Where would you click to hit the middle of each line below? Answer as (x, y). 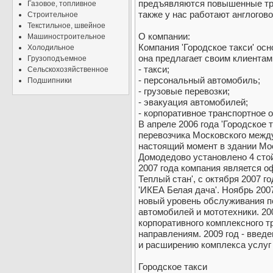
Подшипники (50, 80)
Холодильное (51, 48)
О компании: (164, 37)
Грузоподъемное (57, 58)
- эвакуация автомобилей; (193, 102)
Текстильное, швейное (66, 26)
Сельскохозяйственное (68, 69)
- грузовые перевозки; (184, 91)
